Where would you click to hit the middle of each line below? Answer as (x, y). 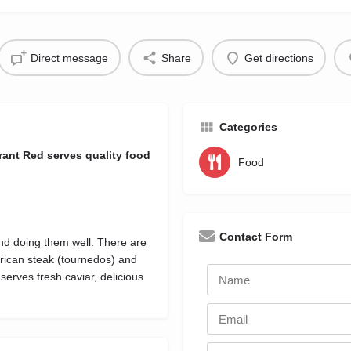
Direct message (69, 58)
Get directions (279, 58)
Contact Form (256, 237)
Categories (248, 127)
